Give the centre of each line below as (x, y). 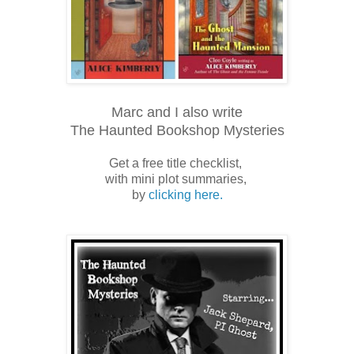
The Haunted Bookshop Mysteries (177, 130)
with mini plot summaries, (177, 179)
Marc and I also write (177, 112)
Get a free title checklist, (177, 163)
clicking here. (185, 194)
